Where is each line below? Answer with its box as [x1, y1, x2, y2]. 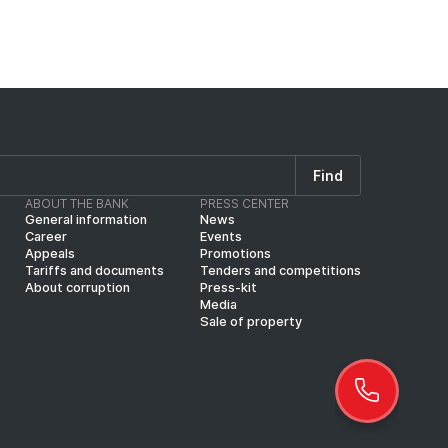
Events [199, 229, 242, 245]
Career [24, 229, 67, 245]
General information [24, 212, 147, 228]
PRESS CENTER [199, 196, 289, 212]
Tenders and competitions [199, 263, 361, 279]
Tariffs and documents [24, 263, 164, 279]
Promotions [199, 246, 271, 262]
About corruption [24, 280, 130, 296]
